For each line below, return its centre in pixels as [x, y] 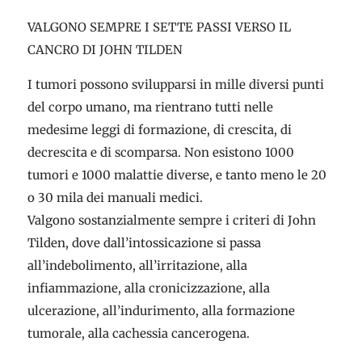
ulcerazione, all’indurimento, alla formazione [161, 311]
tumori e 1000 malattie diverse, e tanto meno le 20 [177, 175]
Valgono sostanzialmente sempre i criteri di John [171, 220]
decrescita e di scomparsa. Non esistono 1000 [160, 152]
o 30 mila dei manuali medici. [115, 198]
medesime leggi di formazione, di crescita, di [159, 130]
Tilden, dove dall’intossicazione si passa [144, 243]
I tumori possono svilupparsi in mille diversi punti [175, 84]
